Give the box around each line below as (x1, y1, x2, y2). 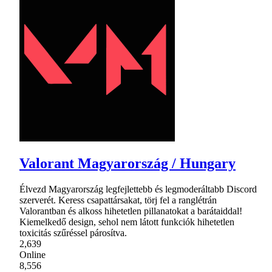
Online (19, 250, 46, 260)
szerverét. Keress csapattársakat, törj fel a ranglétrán (19, 195, 217, 206)
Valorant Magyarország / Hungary (19, 155, 236, 172)
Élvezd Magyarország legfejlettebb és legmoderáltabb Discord (19, 184, 257, 195)
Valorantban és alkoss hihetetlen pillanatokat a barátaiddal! (19, 206, 242, 217)
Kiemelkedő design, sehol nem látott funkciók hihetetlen (19, 217, 234, 228)
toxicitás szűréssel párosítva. (19, 228, 127, 239)
